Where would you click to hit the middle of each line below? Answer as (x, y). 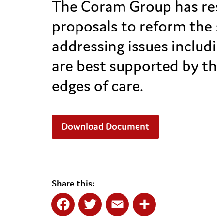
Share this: (73, 183)
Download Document (105, 126)
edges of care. (98, 85)
